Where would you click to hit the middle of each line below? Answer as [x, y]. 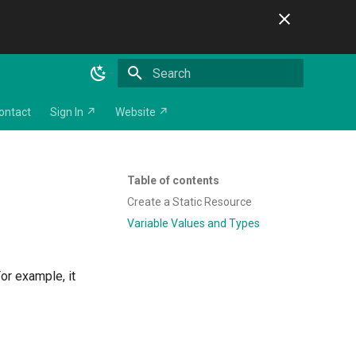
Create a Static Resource [190, 201]
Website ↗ [142, 112]
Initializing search [192, 101]
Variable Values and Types [193, 223]
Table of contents [173, 180]
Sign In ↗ [73, 112]
